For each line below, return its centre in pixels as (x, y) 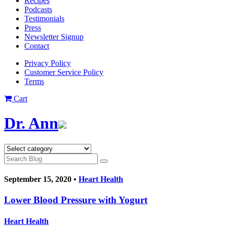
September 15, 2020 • (41, 179)
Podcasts (38, 9)
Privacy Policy (48, 63)
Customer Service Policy (64, 72)
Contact (37, 46)
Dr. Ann (31, 123)
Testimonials (44, 18)
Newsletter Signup (54, 37)
